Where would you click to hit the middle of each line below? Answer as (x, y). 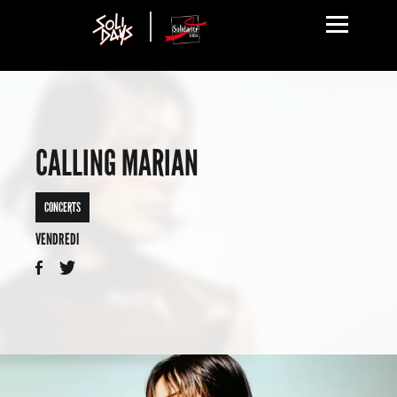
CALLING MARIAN (117, 163)
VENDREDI (57, 239)
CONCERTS (62, 207)
